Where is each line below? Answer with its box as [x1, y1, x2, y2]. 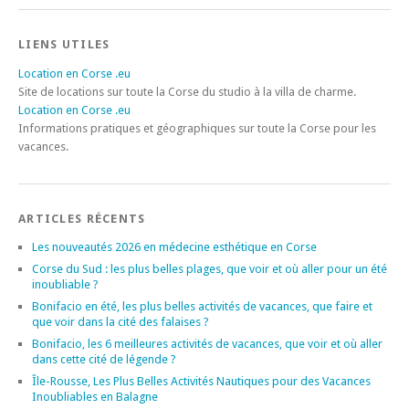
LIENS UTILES [18, 37, 110, 51]
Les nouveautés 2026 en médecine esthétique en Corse [32, 239, 317, 254]
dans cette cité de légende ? [32, 351, 176, 366]
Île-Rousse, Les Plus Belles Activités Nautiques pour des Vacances [32, 373, 371, 388]
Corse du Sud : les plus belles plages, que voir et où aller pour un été [32, 261, 387, 276]
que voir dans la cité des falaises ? [32, 314, 209, 329]
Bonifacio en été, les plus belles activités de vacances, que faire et [32, 299, 372, 313]
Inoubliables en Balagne [32, 389, 158, 404]
